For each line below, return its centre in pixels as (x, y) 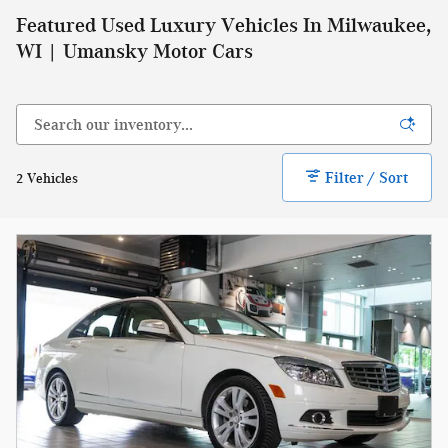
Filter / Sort (367, 177)
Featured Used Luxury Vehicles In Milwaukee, (223, 25)
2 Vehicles (47, 178)
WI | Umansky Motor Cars (134, 51)
